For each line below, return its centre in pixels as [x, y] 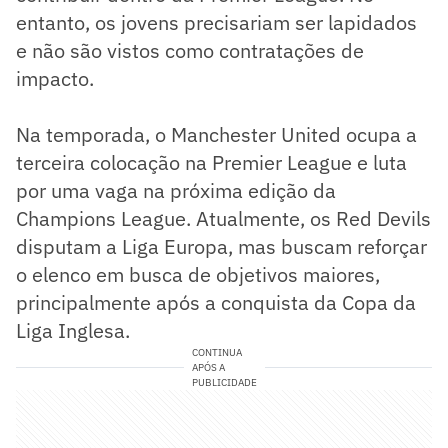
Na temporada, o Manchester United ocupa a [216, 134]
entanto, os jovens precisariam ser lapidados [216, 22]
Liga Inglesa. [73, 330]
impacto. [55, 78]
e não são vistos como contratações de [190, 50]
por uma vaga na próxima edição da [176, 190]
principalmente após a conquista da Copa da [216, 302]
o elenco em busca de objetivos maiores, [198, 274]
